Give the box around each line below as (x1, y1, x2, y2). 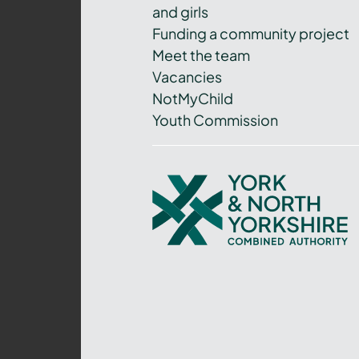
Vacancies (152, 67, 223, 87)
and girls (152, 2, 209, 22)
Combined (151, 262, 225, 281)
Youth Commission (152, 111, 279, 130)
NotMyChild (152, 89, 234, 108)
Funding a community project (152, 24, 350, 43)
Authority (151, 284, 215, 303)
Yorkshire (151, 240, 214, 260)
